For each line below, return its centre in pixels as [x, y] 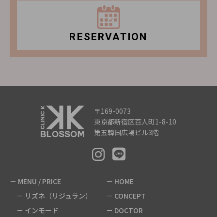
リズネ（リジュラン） [58, 195]
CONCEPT [130, 195]
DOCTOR [129, 210]
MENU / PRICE [39, 181]
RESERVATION [108, 37]
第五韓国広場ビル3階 [126, 132]
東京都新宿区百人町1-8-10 [135, 122]
